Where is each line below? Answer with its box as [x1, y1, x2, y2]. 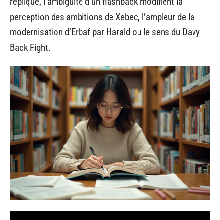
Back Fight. [10, 42, 51, 53]
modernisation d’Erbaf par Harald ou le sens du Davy [10, 27, 200, 38]
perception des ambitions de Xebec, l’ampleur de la [10, 11, 194, 23]
